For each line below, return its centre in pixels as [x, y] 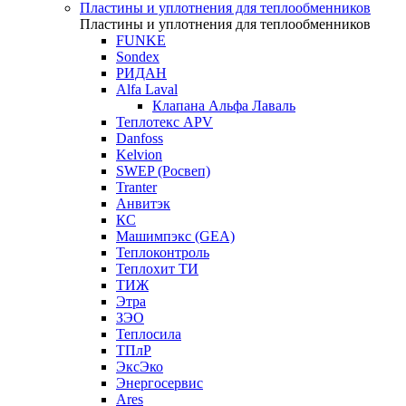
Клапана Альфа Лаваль [224, 106]
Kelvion [139, 155]
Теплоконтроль [163, 252]
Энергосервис [159, 383]
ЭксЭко [140, 367]
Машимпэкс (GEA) [175, 236]
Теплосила [149, 334]
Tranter [136, 187]
